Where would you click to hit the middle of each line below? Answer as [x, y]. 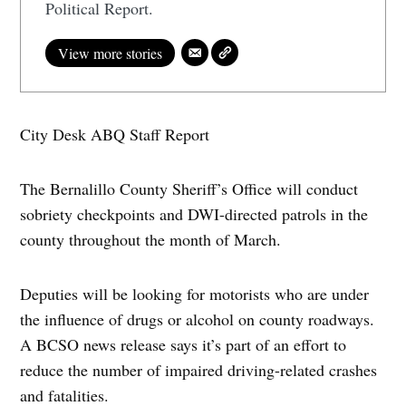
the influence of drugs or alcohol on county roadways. [198, 319]
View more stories [111, 53]
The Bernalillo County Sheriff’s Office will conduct [189, 189]
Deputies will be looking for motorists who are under [195, 294]
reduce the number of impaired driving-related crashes [199, 370]
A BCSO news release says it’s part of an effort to [184, 345]
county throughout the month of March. [151, 240]
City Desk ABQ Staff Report [115, 135]
